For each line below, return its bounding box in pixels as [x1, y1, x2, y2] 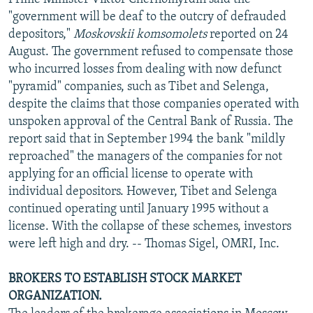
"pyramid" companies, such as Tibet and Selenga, [8, 80, 269, 94]
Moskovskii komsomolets [73, 27, 207, 41]
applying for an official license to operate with [8, 167, 253, 181]
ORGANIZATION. [8, 289, 102, 303]
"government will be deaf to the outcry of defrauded [8, 10, 286, 24]
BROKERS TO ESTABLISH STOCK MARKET [8, 272, 242, 286]
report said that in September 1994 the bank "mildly [8, 132, 285, 146]
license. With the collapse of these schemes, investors [8, 219, 291, 233]
